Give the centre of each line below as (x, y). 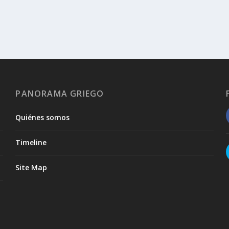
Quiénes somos (43, 118)
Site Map (31, 168)
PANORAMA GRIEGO (60, 94)
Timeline (31, 143)
